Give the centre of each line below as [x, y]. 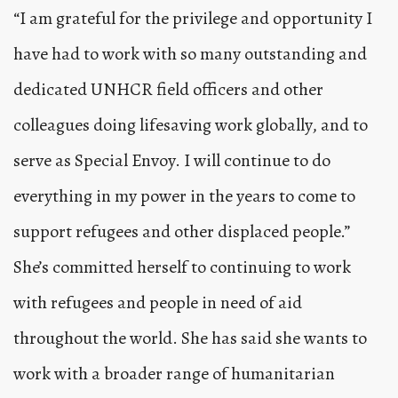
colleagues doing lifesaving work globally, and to [191, 125]
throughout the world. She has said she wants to [190, 338]
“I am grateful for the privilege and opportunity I [193, 19]
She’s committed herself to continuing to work [182, 267]
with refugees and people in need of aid [158, 303]
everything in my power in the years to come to [184, 196]
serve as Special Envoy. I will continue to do [172, 161]
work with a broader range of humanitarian [174, 374]
